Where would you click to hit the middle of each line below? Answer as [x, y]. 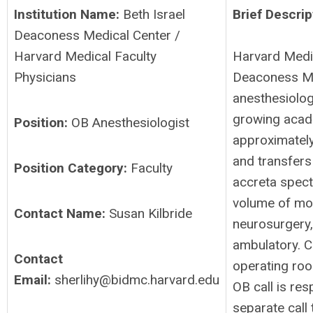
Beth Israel [154, 14]
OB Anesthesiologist [130, 123]
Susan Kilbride [151, 213]
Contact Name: [60, 213]
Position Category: [71, 168]
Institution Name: [68, 14]
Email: [34, 280]
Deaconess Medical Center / [97, 35]
